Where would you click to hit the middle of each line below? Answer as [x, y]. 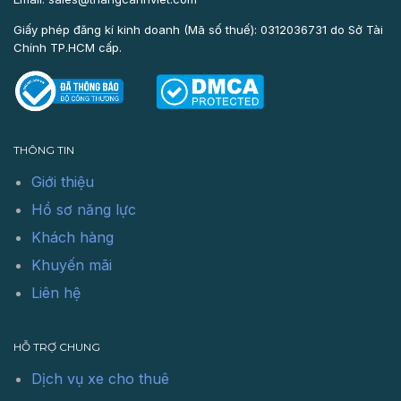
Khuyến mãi [72, 265]
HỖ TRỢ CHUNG [57, 347]
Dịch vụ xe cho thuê [100, 379]
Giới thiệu [63, 182]
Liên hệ [56, 293]
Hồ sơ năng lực [84, 209]
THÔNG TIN [44, 150]
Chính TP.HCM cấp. [68, 47]
